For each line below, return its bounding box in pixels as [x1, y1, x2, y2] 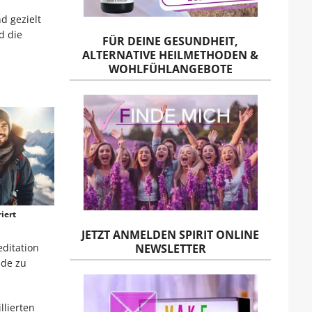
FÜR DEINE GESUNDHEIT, [102, 33, 239, 49]
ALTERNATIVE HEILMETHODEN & [82, 47, 259, 63]
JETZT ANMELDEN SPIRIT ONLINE [81, 227, 260, 243]
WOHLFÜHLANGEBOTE [108, 61, 233, 77]
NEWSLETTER [134, 241, 206, 257]
